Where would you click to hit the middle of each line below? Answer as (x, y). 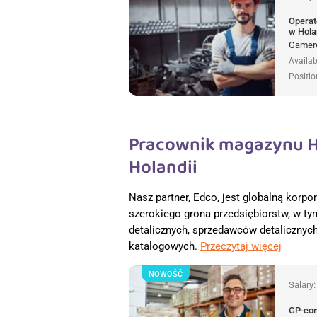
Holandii (163, 167)
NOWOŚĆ (166, 274)
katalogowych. (165, 246)
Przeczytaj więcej (241, 246)
